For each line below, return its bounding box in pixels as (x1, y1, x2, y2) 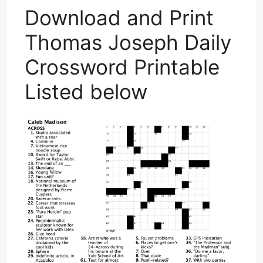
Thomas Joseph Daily (25, 30, 231, 55)
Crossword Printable (25, 55, 220, 79)
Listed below (25, 79, 147, 104)
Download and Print (25, 5, 214, 30)
